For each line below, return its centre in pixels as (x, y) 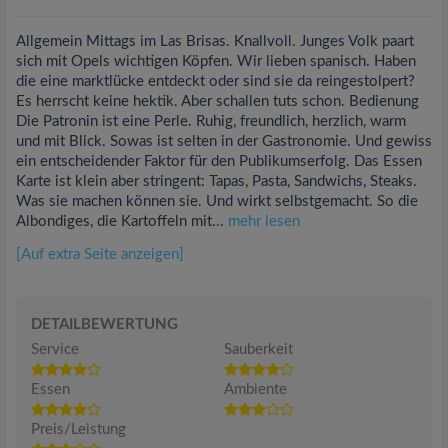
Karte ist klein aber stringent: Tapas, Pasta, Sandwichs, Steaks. (216, 181)
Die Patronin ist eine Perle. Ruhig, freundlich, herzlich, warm (211, 121)
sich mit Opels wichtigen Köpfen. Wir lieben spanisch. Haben (216, 61)
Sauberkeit (258, 349)
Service (55, 349)
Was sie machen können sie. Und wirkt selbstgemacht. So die (217, 201)
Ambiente (255, 389)
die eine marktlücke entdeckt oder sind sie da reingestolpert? (215, 81)
